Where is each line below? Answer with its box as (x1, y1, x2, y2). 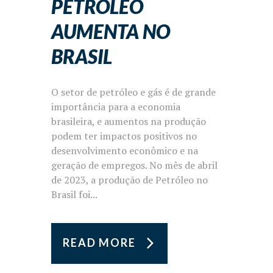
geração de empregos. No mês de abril (51, 158, 218, 172)
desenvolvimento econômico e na (51, 143, 198, 157)
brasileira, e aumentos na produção (51, 114, 206, 128)
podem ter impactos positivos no (51, 129, 197, 143)
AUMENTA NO (51, 19, 170, 44)
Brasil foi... (51, 187, 97, 201)
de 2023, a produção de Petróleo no (51, 172, 208, 186)
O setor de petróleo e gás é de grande (51, 85, 216, 99)
